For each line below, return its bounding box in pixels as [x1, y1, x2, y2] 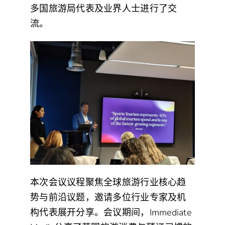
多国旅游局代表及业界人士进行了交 [30, 2, 177, 15]
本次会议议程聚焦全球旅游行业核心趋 [30, 176, 186, 188]
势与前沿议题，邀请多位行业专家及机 [30, 191, 186, 203]
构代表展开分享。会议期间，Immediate [30, 206, 191, 218]
